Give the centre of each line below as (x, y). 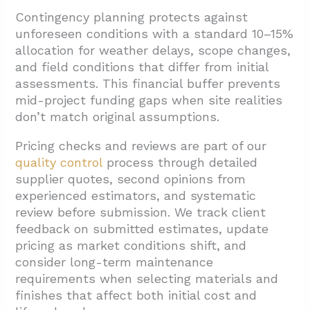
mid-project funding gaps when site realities (149, 100)
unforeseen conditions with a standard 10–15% (155, 33)
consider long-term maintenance (115, 262)
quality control (59, 162)
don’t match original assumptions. (118, 116)
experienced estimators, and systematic (136, 195)
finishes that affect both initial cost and (136, 295)
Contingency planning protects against (132, 17)
